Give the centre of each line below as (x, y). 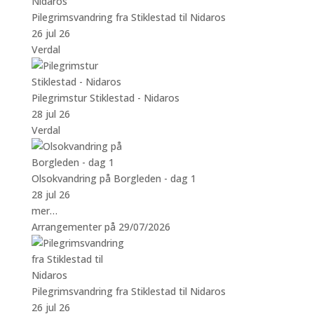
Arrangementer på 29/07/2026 (101, 226)
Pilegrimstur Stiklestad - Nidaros (105, 97)
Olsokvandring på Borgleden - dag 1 (114, 178)
